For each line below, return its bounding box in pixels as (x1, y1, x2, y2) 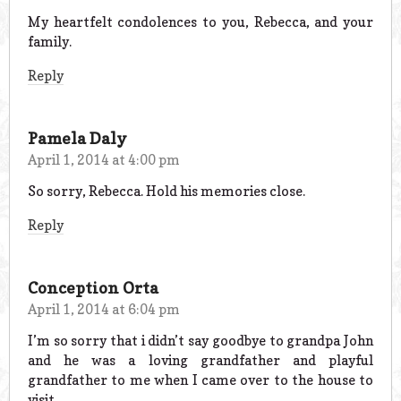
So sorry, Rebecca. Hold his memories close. (28, 183, 305, 200)
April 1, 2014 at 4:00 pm (28, 151, 180, 169)
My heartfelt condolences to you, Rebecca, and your (28, 13, 373, 31)
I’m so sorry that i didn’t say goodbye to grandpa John (28, 331, 373, 349)
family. (28, 33, 72, 51)
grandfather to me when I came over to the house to (28, 371, 373, 388)
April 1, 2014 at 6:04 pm (28, 301, 180, 319)
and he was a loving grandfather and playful (28, 351, 373, 369)
